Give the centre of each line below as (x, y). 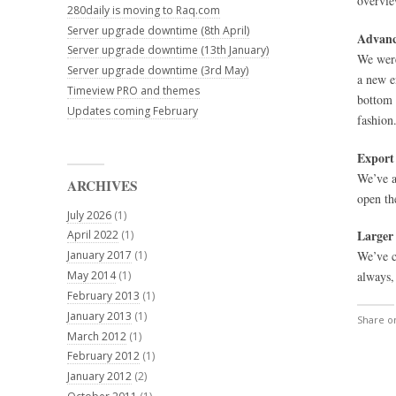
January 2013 (99, 316)
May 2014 (91, 276)
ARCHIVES (103, 185)
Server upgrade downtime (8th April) (158, 30)
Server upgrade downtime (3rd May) (158, 71)
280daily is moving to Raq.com (144, 10)
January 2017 (99, 255)
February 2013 (103, 295)
